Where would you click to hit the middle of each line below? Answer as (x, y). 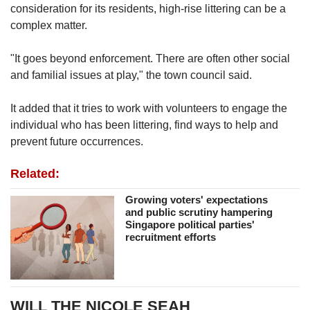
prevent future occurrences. (78, 142)
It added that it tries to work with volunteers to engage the (149, 109)
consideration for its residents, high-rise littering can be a (148, 9)
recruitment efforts (171, 237)
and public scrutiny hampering (199, 212)
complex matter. (49, 26)
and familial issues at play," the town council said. (131, 75)
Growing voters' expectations (197, 200)
